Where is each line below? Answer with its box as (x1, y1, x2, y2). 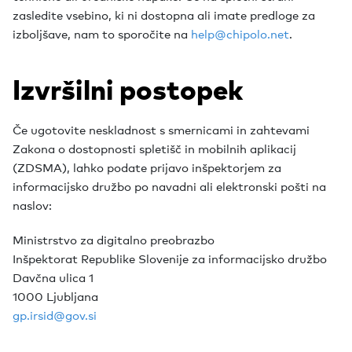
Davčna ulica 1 (13, 268, 93, 285)
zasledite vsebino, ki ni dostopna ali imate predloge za (13, 5, 315, 23)
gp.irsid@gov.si (13, 306, 97, 323)
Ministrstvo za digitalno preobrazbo (13, 230, 214, 247)
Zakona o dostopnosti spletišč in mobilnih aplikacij (13, 139, 296, 156)
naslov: (13, 196, 52, 213)
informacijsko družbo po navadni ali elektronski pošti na (13, 177, 326, 194)
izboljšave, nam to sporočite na (13, 24, 191, 42)
